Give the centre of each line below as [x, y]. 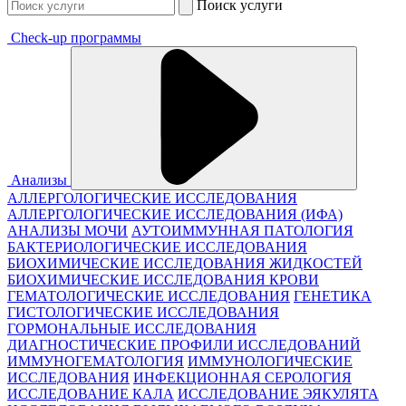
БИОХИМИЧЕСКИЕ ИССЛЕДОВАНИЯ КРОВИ [163, 280]
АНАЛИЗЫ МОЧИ [68, 231]
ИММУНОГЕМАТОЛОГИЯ [96, 361]
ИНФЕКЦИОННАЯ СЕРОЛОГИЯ [242, 377]
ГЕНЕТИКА [333, 296]
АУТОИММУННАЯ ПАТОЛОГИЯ [242, 231]
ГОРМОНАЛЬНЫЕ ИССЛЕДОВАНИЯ [132, 329]
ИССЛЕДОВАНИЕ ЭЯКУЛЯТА [278, 394]
